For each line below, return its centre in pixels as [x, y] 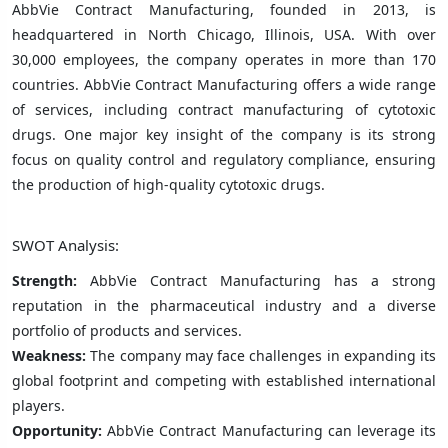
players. [38, 405]
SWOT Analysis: [65, 244]
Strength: [51, 280]
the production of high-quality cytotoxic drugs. [168, 184]
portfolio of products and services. [127, 330]
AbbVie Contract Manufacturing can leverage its [269, 430]
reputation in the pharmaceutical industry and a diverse [224, 305]
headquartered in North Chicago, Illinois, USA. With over [224, 34]
